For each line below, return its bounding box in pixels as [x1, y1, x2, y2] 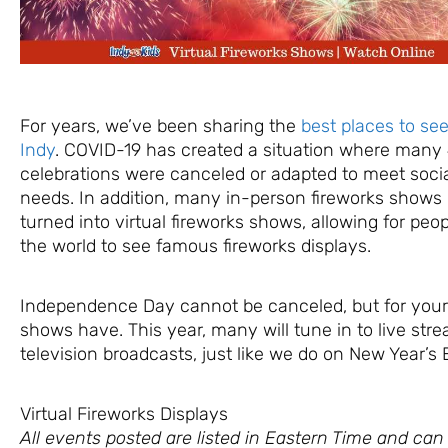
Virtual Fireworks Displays [20, 402, 228, 425]
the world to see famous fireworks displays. [20, 234, 371, 257]
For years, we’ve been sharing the [20, 114, 301, 137]
